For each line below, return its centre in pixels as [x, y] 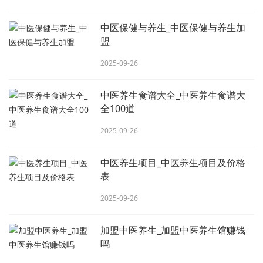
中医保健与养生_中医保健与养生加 [173, 28]
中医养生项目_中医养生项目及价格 [173, 163]
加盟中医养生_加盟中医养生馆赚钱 [173, 230]
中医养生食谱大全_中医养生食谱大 [173, 95]
